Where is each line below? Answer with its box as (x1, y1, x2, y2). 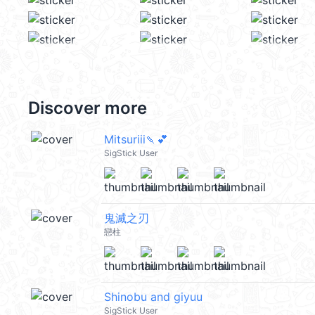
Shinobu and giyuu (104, 290, 202, 304)
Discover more (28, 98, 147, 118)
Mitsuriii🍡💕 (104, 132, 168, 146)
